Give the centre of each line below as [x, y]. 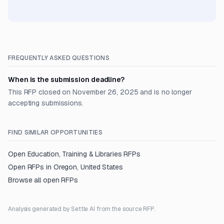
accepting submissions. [46, 103]
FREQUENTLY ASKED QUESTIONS [59, 58]
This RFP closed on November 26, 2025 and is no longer [100, 92]
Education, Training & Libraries [74, 154]
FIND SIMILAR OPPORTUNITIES [55, 132]
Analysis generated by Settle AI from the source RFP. [82, 209]
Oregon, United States [88, 167]
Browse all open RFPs [43, 180]
